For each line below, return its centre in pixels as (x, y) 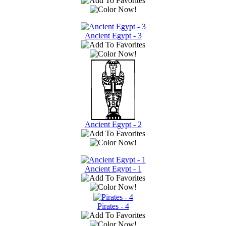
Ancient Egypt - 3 (113, 35)
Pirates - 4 (113, 206)
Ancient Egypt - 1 (113, 168)
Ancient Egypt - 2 (113, 124)
